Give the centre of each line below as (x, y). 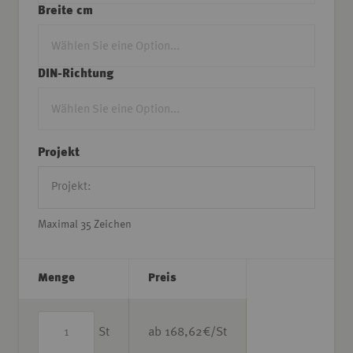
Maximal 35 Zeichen (85, 225)
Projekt (59, 152)
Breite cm (65, 11)
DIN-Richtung (76, 74)
